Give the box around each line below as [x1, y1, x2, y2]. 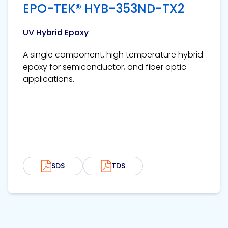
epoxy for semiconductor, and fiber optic [23, 61, 186, 73]
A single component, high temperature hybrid [23, 49, 203, 61]
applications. [23, 73, 74, 85]
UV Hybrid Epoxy [23, 26, 89, 39]
